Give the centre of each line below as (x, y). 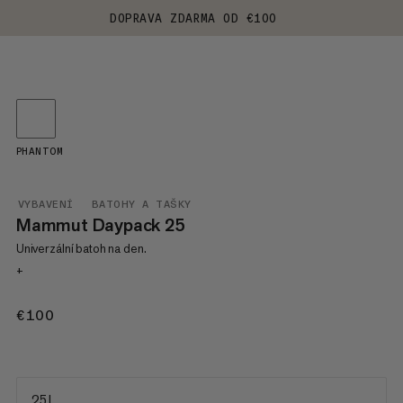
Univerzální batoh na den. (81, 248)
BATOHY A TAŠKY (141, 204)
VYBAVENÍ (45, 204)
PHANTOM (39, 152)
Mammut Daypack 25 (100, 225)
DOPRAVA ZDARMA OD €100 (193, 18)
